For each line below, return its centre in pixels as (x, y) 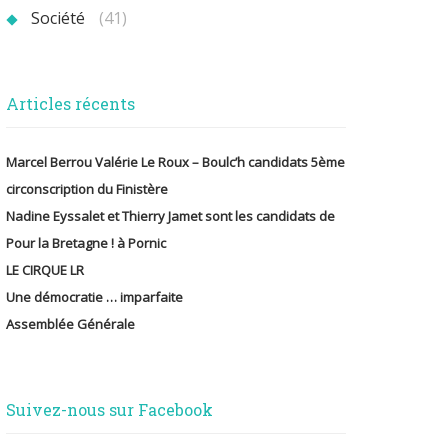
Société (58, 17)
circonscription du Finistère (87, 188)
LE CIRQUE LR (45, 269)
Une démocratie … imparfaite (94, 296)
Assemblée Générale (70, 323)
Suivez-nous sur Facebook (109, 409)
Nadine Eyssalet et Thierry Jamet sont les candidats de (170, 215)
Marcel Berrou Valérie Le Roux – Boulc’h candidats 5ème (175, 161)
